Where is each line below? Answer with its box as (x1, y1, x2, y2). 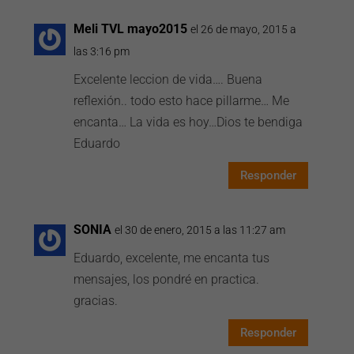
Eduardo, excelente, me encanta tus (73, 250, 270, 265)
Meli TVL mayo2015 (73, 21, 188, 36)
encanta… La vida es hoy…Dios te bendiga (73, 115, 303, 130)
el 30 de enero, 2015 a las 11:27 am (115, 224, 286, 236)
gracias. (73, 293, 119, 308)
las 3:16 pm (73, 45, 130, 58)
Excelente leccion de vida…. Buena (73, 72, 263, 87)
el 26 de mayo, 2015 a (190, 23, 297, 36)
